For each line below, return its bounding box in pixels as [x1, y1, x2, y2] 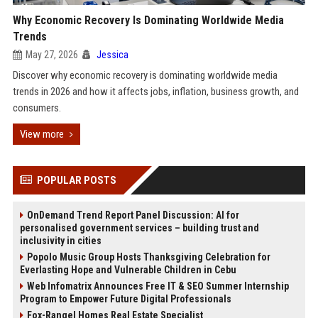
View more [19, 128, 64, 141]
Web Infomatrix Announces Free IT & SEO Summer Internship [26, 280, 289, 292]
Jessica [96, 49, 128, 60]
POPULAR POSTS [36, 174, 116, 187]
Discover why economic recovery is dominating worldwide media [12, 69, 278, 82]
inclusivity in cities [19, 235, 102, 246]
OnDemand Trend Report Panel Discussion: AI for [26, 209, 239, 221]
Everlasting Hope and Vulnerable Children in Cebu [19, 264, 236, 275]
